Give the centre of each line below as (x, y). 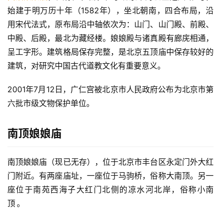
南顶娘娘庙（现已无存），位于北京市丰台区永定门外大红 (110, 162)
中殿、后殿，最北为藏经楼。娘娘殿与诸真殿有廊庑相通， (110, 38)
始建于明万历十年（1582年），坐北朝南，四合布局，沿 (110, 11)
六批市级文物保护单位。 (51, 103)
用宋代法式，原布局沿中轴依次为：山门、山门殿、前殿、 (110, 24)
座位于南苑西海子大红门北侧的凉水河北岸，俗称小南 (110, 190)
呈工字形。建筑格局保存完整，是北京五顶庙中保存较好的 (110, 52)
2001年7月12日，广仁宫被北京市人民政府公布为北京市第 (110, 90)
